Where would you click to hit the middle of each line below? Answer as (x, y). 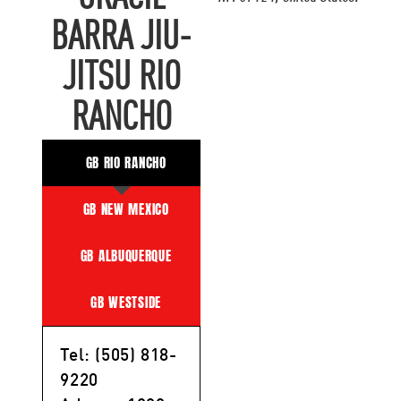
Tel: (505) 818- (119, 356)
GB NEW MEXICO (126, 209)
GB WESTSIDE (126, 303)
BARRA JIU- (122, 39)
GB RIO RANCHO (126, 163)
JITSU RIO (121, 80)
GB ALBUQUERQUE (126, 256)
